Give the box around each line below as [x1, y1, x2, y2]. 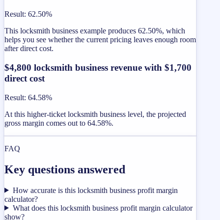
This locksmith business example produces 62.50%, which [4, 27, 185, 35]
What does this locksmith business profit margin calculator [12, 203, 192, 212]
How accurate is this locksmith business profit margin [12, 186, 178, 194]
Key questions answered [4, 163, 125, 176]
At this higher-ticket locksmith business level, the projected [4, 110, 186, 118]
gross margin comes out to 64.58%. [4, 118, 113, 127]
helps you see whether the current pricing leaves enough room [4, 35, 196, 44]
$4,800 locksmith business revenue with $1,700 [4, 62, 192, 73]
